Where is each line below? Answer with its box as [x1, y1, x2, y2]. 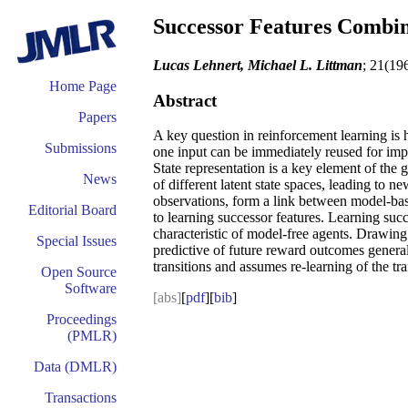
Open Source [41, 264, 117, 280]
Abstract [153, 90, 217, 110]
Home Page [49, 78, 117, 94]
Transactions [45, 390, 117, 405]
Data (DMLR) [34, 359, 117, 374]
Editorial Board [28, 202, 117, 218]
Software [65, 280, 117, 296]
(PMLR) [67, 328, 117, 343]
